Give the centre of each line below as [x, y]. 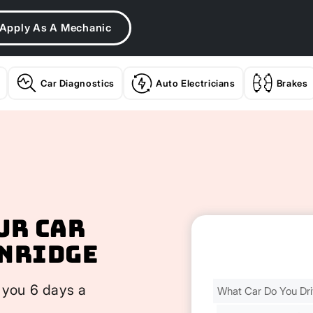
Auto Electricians [195, 83]
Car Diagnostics [78, 83]
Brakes [292, 83]
